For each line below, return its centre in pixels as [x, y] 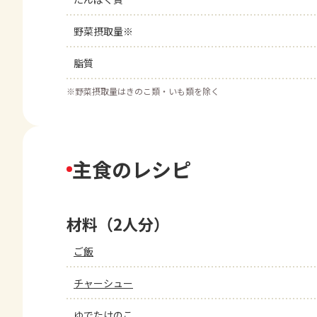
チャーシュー [103, 283]
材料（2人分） [118, 224]
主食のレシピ [132, 169]
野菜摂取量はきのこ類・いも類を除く [147, 91]
